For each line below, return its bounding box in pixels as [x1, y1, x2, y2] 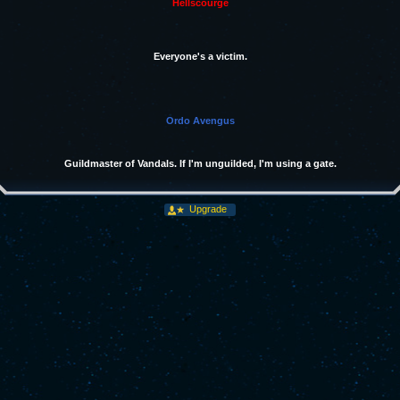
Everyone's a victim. [153, 51, 247, 62]
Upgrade [187, 204, 227, 214]
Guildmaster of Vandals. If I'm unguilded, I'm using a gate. [63, 158, 337, 169]
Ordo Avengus [165, 115, 235, 126]
